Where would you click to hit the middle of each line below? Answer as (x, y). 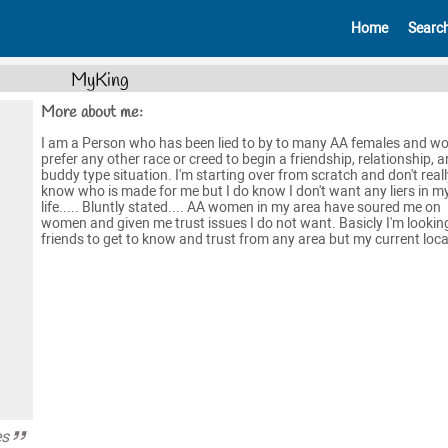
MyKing (100, 80)
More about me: (91, 112)
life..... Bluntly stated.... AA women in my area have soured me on (240, 207)
